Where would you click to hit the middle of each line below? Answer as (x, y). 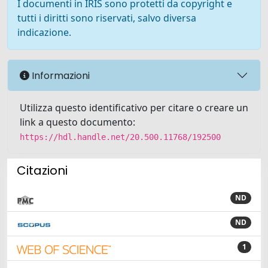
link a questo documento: (77, 122)
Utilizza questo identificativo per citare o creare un (134, 108)
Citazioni (42, 170)
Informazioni (60, 75)
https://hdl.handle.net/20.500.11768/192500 (120, 137)
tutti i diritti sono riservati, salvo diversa (107, 18)
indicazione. (44, 32)
